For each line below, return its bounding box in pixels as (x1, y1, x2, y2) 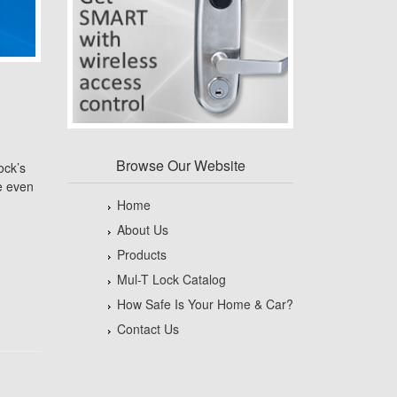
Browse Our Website (115, 155, 245, 176)
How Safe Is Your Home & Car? (117, 295, 293, 314)
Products (117, 245, 167, 264)
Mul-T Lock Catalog (117, 270, 226, 289)
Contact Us (117, 320, 179, 339)
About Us (117, 221, 168, 239)
